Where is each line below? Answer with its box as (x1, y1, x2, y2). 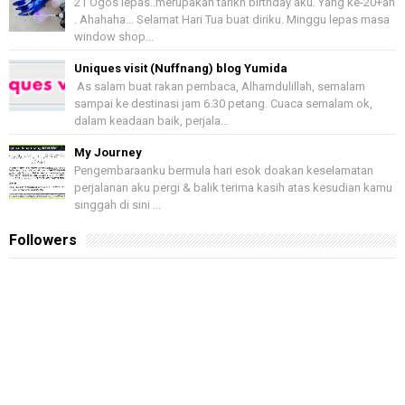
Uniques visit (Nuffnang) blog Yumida (74, 61, 287, 75)
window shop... (74, 29, 154, 43)
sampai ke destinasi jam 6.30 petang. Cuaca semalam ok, (74, 96, 372, 110)
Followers (9, 231, 77, 249)
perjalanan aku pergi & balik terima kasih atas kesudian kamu (74, 180, 392, 194)
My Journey (74, 145, 142, 159)
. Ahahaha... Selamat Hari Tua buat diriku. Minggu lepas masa (74, 12, 390, 26)
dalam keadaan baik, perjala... (74, 113, 229, 127)
